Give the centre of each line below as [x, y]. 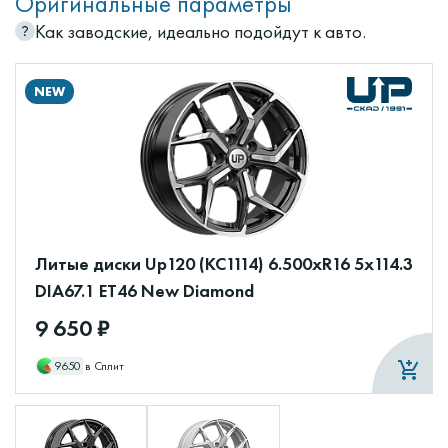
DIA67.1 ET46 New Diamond [144, 291]
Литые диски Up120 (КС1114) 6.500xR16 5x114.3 [224, 264]
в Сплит [104, 366]
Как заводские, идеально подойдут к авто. [200, 32]
